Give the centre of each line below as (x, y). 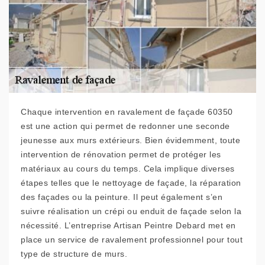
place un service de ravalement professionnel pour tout (132, 240)
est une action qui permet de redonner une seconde (125, 126)
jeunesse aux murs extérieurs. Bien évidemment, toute (130, 140)
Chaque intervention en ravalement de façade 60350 (127, 112)
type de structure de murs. (74, 254)
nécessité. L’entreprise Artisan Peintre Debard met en (128, 225)
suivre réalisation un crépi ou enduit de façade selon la (131, 211)
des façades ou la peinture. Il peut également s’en (122, 197)
